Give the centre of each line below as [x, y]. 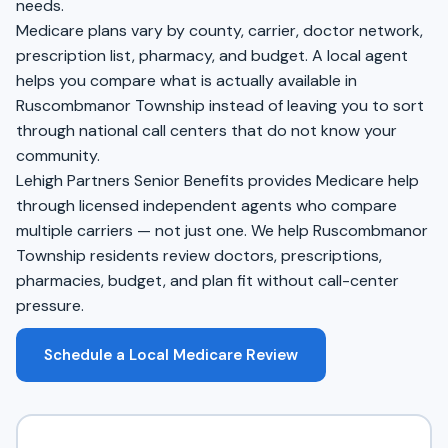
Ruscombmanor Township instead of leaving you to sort [220, 105]
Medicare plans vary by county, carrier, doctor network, [219, 30]
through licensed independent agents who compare [206, 205]
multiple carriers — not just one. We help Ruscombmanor [222, 230]
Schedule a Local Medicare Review [171, 354]
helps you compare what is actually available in [186, 80]
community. [58, 155]
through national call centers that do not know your [206, 130]
